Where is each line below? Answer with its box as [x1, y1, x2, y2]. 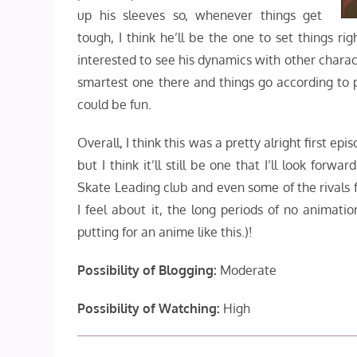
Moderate [220, 262, 277, 279]
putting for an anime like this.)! [77, 224, 253, 241]
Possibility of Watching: [77, 300, 224, 317]
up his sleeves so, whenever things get [77, 7, 323, 24]
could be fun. [77, 96, 152, 113]
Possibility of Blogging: [77, 262, 221, 279]
